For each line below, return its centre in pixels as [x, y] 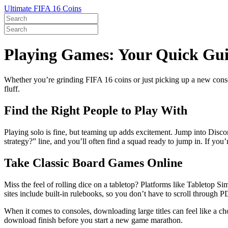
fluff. [12, 89]
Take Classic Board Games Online [93, 163]
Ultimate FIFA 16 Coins [43, 8]
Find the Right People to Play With [96, 110]
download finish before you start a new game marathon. [93, 220]
